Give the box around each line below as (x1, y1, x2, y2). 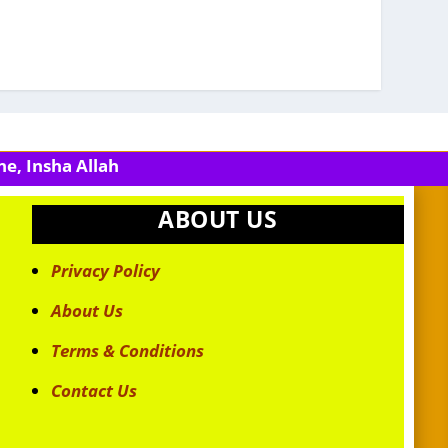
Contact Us (50, 379, 137, 403)
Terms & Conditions (50, 339, 204, 363)
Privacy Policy (50, 259, 160, 283)
